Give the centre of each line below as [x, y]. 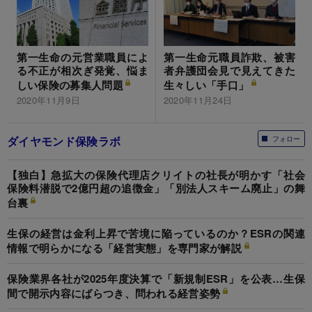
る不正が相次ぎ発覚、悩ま [83, 71]
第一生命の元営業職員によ [83, 57]
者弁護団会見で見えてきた [229, 71]
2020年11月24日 [198, 100]
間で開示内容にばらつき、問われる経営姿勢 [114, 294]
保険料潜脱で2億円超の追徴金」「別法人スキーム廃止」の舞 [156, 188]
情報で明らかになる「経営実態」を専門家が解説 [125, 248]
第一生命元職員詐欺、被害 [229, 57]
